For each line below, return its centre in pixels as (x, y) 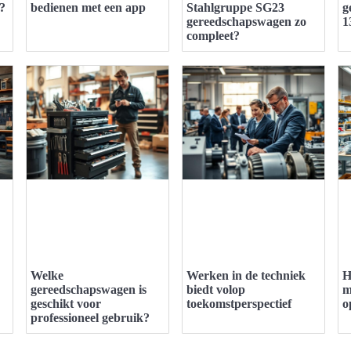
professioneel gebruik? (90, 317)
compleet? (213, 36)
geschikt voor (66, 303)
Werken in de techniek (246, 275)
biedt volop (216, 289)
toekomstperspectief (239, 303)
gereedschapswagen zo (246, 22)
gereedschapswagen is (89, 289)
